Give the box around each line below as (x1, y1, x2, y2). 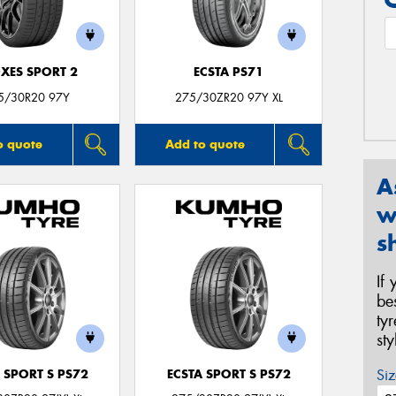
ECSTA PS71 (194, 64, 264, 80)
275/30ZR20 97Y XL (174, 89, 283, 105)
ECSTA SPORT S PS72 (166, 366, 291, 382)
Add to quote (164, 135, 245, 152)
